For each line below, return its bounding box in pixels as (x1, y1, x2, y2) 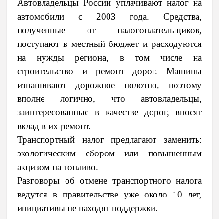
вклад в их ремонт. (17, 121, 91, 131)
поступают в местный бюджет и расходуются (17, 39, 202, 49)
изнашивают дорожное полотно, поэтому (17, 80, 202, 90)
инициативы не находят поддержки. (17, 203, 158, 214)
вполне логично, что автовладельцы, (17, 93, 202, 104)
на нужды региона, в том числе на (17, 52, 202, 63)
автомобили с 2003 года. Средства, (17, 11, 202, 22)
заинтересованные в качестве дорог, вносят (17, 107, 202, 118)
